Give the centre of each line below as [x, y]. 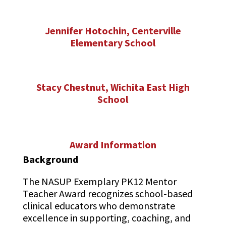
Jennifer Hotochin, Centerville [113, 31]
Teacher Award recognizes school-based [107, 194]
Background [50, 159]
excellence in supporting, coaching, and [106, 218]
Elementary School [113, 43]
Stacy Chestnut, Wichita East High [113, 87]
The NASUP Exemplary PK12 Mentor [99, 182]
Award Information [113, 145]
